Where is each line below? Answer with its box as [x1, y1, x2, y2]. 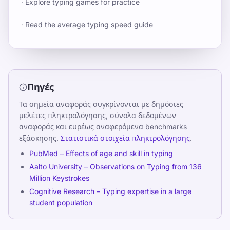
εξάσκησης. [19, 133, 59, 142]
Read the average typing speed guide [25, 20, 153, 29]
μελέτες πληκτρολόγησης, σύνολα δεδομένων [19, 111, 176, 120]
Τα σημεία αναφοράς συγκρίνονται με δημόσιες [19, 100, 183, 108]
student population [29, 198, 92, 207]
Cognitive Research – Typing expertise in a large [29, 187, 191, 196]
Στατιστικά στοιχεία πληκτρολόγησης [61, 133, 190, 142]
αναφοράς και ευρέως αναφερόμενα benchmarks [19, 122, 187, 131]
